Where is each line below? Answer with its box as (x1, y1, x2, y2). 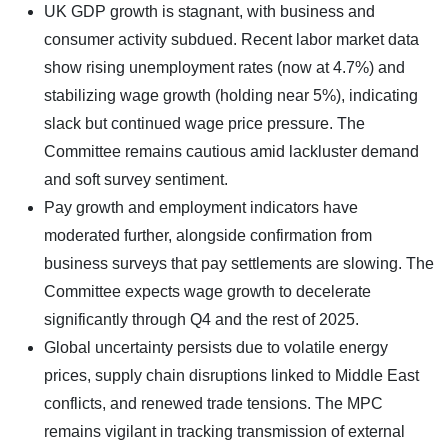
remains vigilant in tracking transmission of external (44, 422, 405, 440)
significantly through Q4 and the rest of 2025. (44, 310, 359, 328)
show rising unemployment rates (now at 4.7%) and (44, 58, 405, 76)
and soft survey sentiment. (44, 170, 228, 188)
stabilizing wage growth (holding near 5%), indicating (44, 86, 418, 104)
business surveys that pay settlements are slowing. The (44, 254, 434, 272)
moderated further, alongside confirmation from (44, 226, 372, 244)
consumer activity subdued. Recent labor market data (44, 30, 419, 48)
